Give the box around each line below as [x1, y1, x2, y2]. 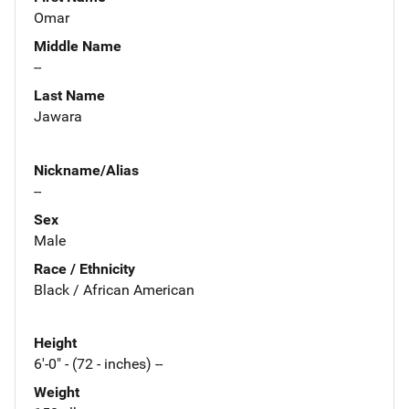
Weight [34, 383, 79, 402]
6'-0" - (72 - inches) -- [34, 355, 163, 373]
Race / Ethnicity [34, 259, 135, 278]
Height [34, 334, 77, 352]
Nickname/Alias [34, 161, 139, 179]
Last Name [34, 86, 105, 104]
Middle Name [34, 37, 121, 55]
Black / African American [34, 280, 194, 299]
